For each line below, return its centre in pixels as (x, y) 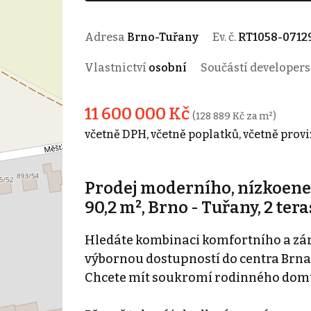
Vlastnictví (116, 67)
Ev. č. (225, 37)
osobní (167, 67)
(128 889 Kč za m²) (234, 116)
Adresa (106, 37)
